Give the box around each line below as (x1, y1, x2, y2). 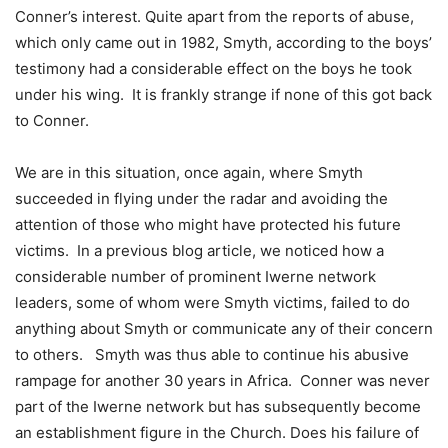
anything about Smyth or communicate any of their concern (15, 319, 433, 339)
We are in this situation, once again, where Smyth (15, 163, 363, 183)
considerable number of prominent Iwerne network (15, 267, 376, 287)
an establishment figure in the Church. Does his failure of (15, 423, 419, 443)
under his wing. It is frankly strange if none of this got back (15, 85, 432, 105)
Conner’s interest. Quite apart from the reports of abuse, (15, 7, 414, 27)
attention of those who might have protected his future (15, 215, 401, 235)
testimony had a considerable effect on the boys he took (15, 59, 412, 79)
